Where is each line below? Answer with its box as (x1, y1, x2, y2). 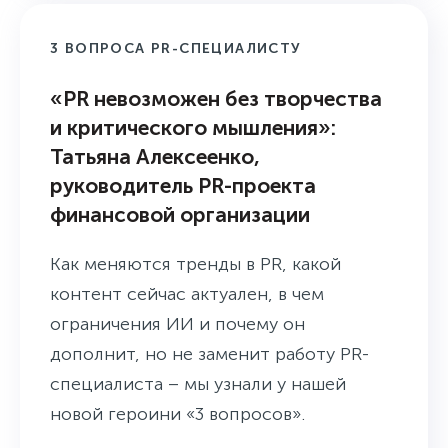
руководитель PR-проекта (50, 173, 316, 199)
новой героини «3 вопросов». (50, 403, 305, 426)
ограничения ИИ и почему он (50, 313, 305, 336)
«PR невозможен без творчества (50, 86, 382, 112)
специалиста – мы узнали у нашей (50, 373, 346, 396)
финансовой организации (50, 202, 310, 228)
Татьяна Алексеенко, (50, 144, 260, 170)
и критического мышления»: (50, 115, 336, 141)
